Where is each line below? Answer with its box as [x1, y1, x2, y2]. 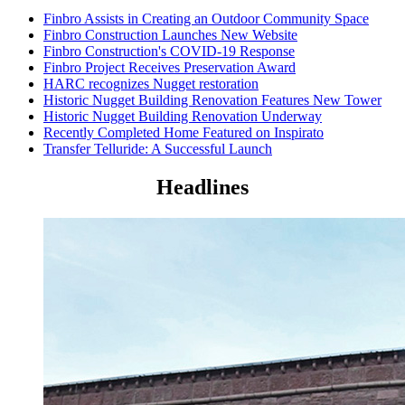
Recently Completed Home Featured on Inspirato [43, 125, 324, 141]
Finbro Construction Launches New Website [43, 27, 297, 43]
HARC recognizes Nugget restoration [43, 76, 259, 92]
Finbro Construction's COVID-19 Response [43, 43, 295, 60]
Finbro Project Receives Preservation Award [43, 60, 296, 76]
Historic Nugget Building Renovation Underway [43, 108, 322, 125]
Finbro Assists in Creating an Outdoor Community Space [43, 11, 369, 27]
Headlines [156, 175, 249, 199]
